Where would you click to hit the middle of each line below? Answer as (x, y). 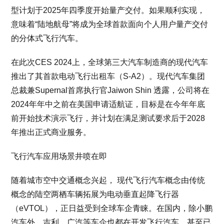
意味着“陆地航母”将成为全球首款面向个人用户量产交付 (110, 24)
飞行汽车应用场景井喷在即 (59, 156)
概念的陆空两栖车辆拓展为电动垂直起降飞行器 (95, 194)
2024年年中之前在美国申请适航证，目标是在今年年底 (108, 104)
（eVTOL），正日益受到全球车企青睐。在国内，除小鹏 (112, 208)
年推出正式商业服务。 (51, 132)
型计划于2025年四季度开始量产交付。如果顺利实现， (108, 10)
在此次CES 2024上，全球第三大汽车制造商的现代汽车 (110, 62)
